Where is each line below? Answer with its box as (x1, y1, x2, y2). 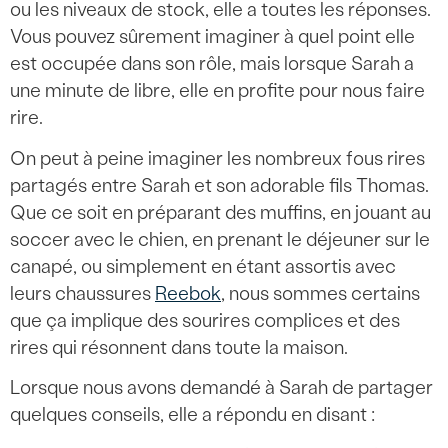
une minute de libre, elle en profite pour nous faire (10, 79, 425, 102)
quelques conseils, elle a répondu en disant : (10, 403, 375, 427)
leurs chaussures (10, 281, 155, 305)
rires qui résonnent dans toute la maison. (10, 335, 348, 359)
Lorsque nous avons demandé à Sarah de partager (10, 376, 433, 400)
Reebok (155, 281, 221, 305)
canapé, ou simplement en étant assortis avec (10, 254, 396, 278)
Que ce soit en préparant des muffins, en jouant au (10, 200, 431, 224)
